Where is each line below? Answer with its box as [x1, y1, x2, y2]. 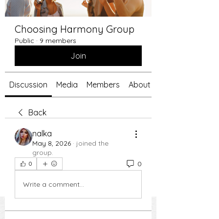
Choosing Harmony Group [15, 23, 134, 35]
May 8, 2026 [32, 139, 71, 148]
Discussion [9, 80, 47, 89]
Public [15, 36, 34, 45]
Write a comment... [23, 179, 84, 189]
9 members [40, 36, 76, 45]
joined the [76, 139, 109, 148]
